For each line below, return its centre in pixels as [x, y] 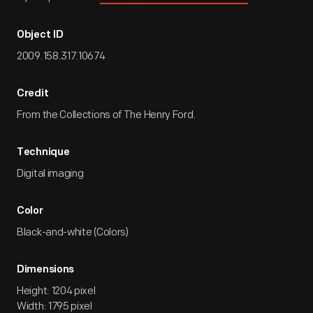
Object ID [40, 35]
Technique [43, 153]
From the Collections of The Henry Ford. [107, 115]
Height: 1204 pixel [56, 291]
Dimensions [45, 270]
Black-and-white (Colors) [73, 232]
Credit [33, 94]
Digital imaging [50, 174]
